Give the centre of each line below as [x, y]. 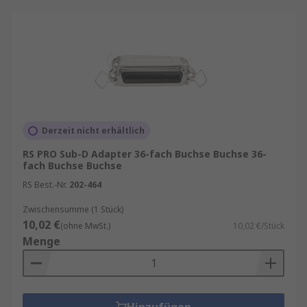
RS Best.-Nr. [45, 185]
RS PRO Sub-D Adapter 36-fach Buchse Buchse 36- [145, 154]
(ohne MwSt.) [85, 226]
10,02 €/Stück [259, 226]
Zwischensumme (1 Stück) [73, 209]
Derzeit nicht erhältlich [93, 131]
